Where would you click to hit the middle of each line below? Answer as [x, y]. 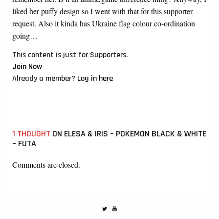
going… [25, 35]
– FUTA [24, 143]
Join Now [27, 66]
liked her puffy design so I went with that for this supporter [102, 11]
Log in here [95, 78]
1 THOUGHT [31, 133]
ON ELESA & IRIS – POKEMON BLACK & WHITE [128, 133]
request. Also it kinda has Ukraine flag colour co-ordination [104, 23]
